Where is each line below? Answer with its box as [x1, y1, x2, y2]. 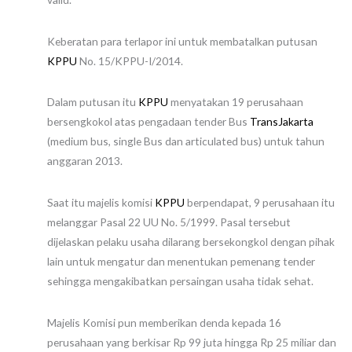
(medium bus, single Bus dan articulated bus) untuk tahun [47, 134, 324, 148]
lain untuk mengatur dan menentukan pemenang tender [47, 255, 315, 269]
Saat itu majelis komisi [47, 196, 155, 210]
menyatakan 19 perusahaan [168, 95, 303, 109]
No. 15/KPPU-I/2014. [77, 53, 183, 68]
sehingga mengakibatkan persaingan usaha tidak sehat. [47, 274, 313, 288]
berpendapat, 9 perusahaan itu [185, 196, 335, 210]
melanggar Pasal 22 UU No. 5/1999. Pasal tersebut [47, 215, 291, 229]
